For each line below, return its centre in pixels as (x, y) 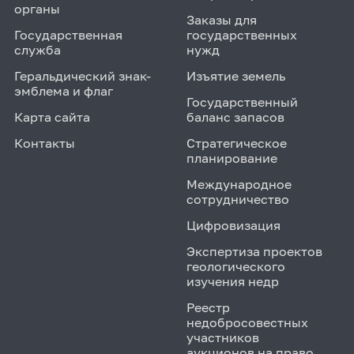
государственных (241, 34)
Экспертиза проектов (254, 251)
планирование (232, 158)
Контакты (45, 143)
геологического (235, 266)
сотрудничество (237, 199)
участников (222, 337)
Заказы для (221, 19)
